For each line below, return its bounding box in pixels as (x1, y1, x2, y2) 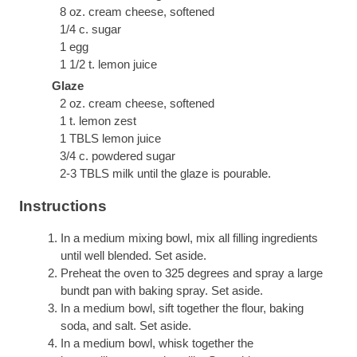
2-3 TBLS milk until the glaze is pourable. (59, 166, 271, 180)
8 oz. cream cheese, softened (59, 4, 214, 18)
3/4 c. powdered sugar (59, 148, 175, 163)
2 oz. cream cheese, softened (59, 96, 214, 110)
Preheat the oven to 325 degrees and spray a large (61, 266, 324, 280)
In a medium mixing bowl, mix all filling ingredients (61, 231, 319, 245)
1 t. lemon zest (59, 113, 136, 127)
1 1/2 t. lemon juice (59, 57, 157, 71)
